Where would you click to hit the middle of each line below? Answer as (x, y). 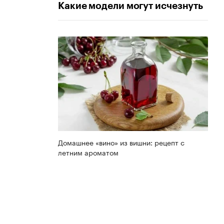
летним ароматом (88, 152)
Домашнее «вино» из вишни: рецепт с (121, 142)
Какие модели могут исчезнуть (131, 6)
